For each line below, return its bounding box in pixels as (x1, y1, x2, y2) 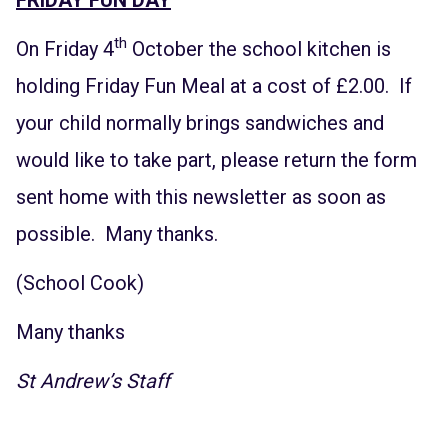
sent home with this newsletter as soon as (16, 184, 386, 209)
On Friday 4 (16, 36, 114, 61)
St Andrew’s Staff (16, 368, 170, 393)
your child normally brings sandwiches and (16, 110, 384, 135)
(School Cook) (16, 270, 144, 295)
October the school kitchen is (127, 36, 391, 61)
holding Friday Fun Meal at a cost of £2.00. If (16, 73, 412, 98)
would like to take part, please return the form (16, 147, 417, 172)
